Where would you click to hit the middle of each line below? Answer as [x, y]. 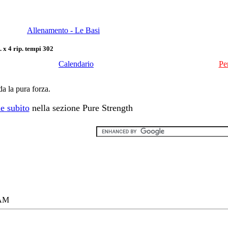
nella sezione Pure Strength [81, 108]
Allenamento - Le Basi [63, 30]
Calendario [76, 64]
